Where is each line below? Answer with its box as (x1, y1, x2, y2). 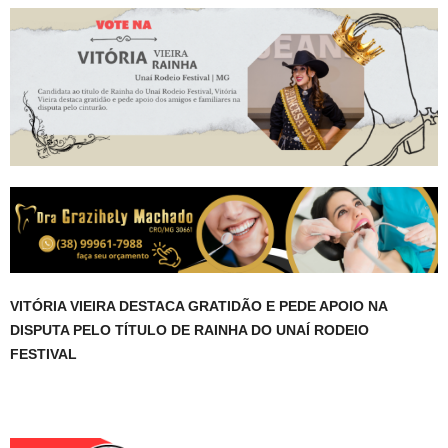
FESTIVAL (10, 346, 77, 363)
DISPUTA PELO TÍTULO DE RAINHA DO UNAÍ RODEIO (10, 322, 369, 339)
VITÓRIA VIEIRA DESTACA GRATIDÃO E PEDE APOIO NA (10, 298, 387, 315)
